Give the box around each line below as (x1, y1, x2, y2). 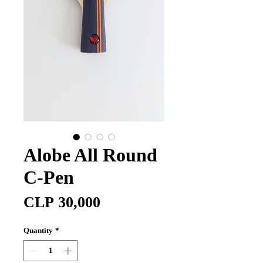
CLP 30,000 (23, 194, 100, 211)
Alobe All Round (23, 144, 157, 166)
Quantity (23, 226, 53, 235)
